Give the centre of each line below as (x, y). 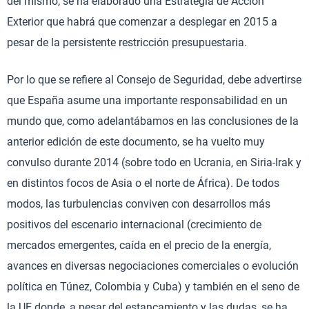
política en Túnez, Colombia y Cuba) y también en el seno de (153, 287)
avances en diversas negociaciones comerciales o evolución (153, 266)
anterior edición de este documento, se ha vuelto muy (136, 142)
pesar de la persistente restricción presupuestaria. (127, 42)
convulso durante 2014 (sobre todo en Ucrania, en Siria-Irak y (154, 162)
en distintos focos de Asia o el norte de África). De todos (143, 183)
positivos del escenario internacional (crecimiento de (134, 225)
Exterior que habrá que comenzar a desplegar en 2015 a (142, 22)
